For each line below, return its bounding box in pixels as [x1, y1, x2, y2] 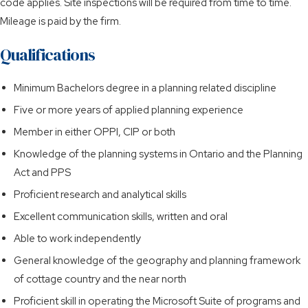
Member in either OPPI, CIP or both [14, 124, 175, 139]
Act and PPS [14, 165, 71, 179]
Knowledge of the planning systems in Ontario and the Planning [14, 146, 302, 161]
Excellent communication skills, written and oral [14, 209, 228, 223]
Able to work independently [14, 231, 141, 245]
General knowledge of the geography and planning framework [14, 253, 300, 267]
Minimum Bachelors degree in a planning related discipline [14, 80, 276, 95]
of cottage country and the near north [14, 272, 186, 286]
